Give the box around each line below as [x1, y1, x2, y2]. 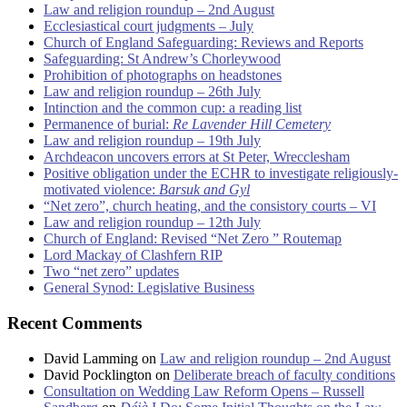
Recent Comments [7, 313, 142, 333]
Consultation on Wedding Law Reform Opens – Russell [44, 382, 364, 399]
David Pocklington [44, 366, 152, 382]
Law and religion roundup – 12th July [44, 214, 261, 231]
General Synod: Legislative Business [44, 280, 254, 296]
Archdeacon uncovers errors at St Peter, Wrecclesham [44, 149, 350, 165]
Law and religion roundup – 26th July [44, 84, 261, 100]
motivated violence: [44, 182, 159, 198]
